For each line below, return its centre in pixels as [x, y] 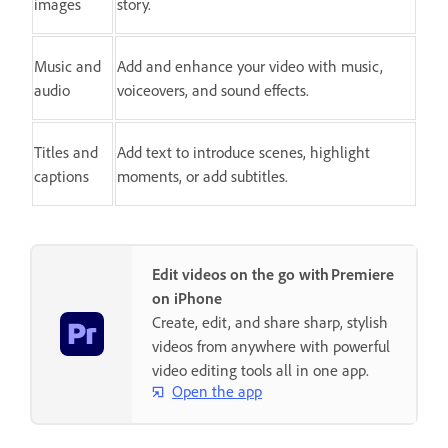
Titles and [66, 151]
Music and [67, 65]
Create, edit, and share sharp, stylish [270, 321]
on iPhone [187, 297]
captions [61, 175]
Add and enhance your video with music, [250, 65]
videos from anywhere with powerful [271, 345]
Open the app [217, 391]
